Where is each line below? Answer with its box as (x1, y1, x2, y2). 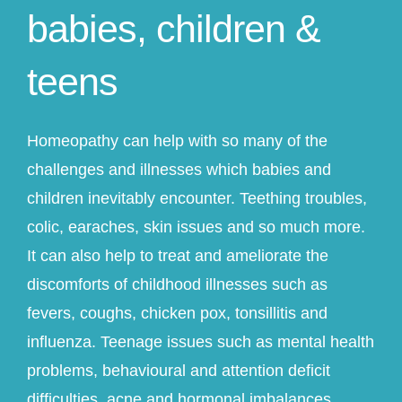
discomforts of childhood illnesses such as (26, 275, 328, 294)
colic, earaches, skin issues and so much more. (26, 218, 365, 237)
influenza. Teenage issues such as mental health (26, 333, 374, 352)
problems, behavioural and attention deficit (26, 362, 330, 380)
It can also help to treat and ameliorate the (26, 247, 328, 266)
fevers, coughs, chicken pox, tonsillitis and (26, 304, 328, 323)
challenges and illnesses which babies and (26, 161, 331, 179)
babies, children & (26, 7, 320, 51)
